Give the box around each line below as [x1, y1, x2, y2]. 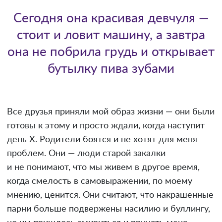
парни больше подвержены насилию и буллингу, [7, 204, 210, 214]
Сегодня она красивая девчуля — [13, 11, 209, 25]
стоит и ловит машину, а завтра [17, 28, 205, 42]
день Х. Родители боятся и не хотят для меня [7, 135, 197, 144]
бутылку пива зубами [48, 62, 174, 75]
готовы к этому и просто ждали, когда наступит [7, 121, 205, 130]
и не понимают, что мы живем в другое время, [7, 163, 200, 172]
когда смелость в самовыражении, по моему [7, 176, 192, 186]
